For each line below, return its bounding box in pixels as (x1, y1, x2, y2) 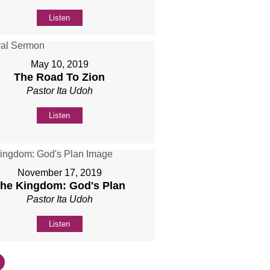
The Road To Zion (14, 71, 105, 83)
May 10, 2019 (30, 58, 89, 69)
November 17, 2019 (17, 167, 102, 178)
